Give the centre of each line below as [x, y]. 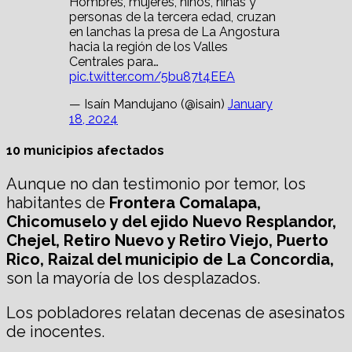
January [250, 104]
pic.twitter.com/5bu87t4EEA [152, 76]
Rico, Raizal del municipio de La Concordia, [170, 260]
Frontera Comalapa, [185, 203]
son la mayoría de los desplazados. [133, 279]
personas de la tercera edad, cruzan [172, 16]
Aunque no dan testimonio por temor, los [156, 184]
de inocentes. [55, 332]
